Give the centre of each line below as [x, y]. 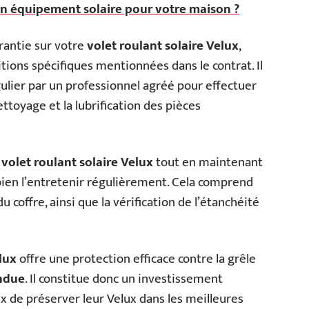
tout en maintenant [208, 162]
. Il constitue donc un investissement [124, 279]
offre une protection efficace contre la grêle [136, 259]
